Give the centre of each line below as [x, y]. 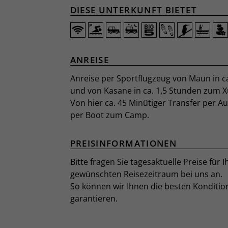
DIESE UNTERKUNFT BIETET [133, 10]
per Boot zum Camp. [109, 115]
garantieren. [94, 198]
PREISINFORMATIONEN [123, 143]
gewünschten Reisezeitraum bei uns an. [146, 174]
